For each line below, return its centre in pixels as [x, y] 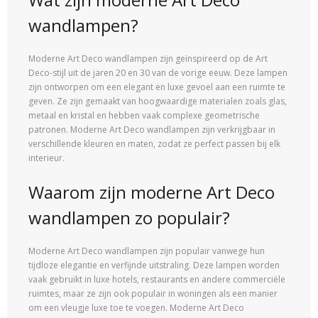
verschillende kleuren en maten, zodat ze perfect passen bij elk [154, 144]
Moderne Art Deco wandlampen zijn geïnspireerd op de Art [148, 59]
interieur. [46, 158]
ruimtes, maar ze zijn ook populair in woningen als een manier [153, 294]
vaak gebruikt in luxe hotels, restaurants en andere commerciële [157, 280]
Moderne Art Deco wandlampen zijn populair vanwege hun [147, 251]
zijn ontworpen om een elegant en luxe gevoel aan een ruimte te [157, 87]
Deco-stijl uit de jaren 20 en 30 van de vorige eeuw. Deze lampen [158, 73]
